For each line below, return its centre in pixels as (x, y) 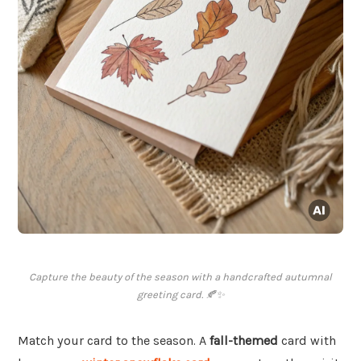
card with (307, 341)
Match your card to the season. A (114, 341)
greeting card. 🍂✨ (180, 295)
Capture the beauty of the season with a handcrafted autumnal (180, 277)
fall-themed (244, 341)
